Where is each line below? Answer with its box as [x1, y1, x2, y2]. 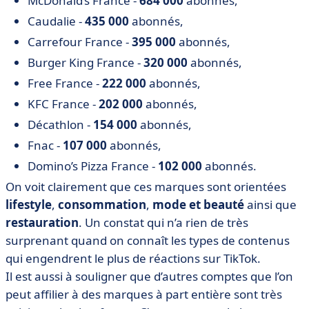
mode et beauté [152, 197, 244, 212]
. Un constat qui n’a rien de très [79, 215, 248, 230]
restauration [6, 215, 79, 230]
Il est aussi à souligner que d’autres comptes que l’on [6, 268, 293, 284]
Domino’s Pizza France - [28, 158, 158, 174]
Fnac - [28, 137, 63, 153]
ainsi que [244, 197, 297, 212]
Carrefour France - [28, 34, 132, 50]
